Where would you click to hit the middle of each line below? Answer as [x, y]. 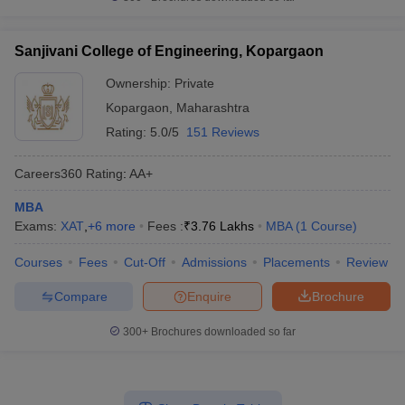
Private [194, 83]
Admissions [214, 262]
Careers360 [48, 173]
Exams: [38, 226]
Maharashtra [213, 108]
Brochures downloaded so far [222, 332]
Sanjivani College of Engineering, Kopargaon [169, 51]
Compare [80, 296]
